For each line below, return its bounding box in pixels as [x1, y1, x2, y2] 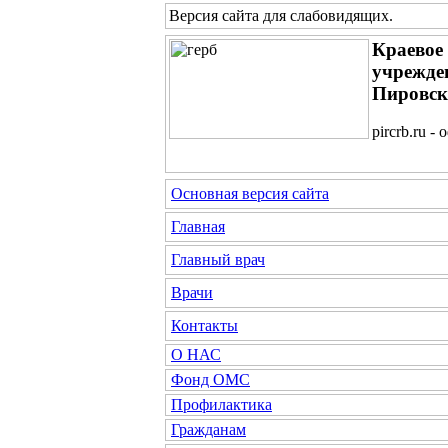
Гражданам [171, 421, 246, 438]
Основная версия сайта [171, 185, 329, 202]
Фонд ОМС [171, 371, 250, 388]
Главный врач [171, 251, 265, 268]
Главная [171, 218, 225, 235]
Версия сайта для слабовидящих [169, 7, 389, 24]
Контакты [171, 317, 238, 334]
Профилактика [171, 396, 272, 413]
